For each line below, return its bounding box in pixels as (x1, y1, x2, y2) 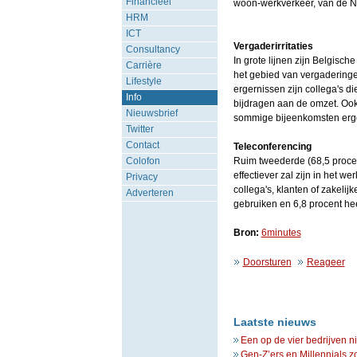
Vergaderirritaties (233, 41, 313, 52)
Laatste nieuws (233, 316, 316, 328)
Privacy (125, 171, 158, 182)
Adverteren (125, 187, 174, 198)
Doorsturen (242, 257, 292, 268)
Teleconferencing (233, 141, 312, 152)
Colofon (125, 155, 160, 167)
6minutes (261, 227, 301, 238)
